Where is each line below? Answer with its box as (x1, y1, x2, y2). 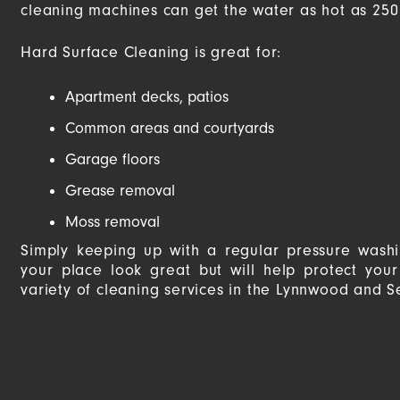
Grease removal (65, 181, 176, 201)
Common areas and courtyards (65, 119, 275, 138)
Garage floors (65, 150, 161, 170)
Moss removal (65, 212, 161, 232)
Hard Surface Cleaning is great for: (21, 42, 282, 62)
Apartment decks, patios (65, 87, 229, 107)
